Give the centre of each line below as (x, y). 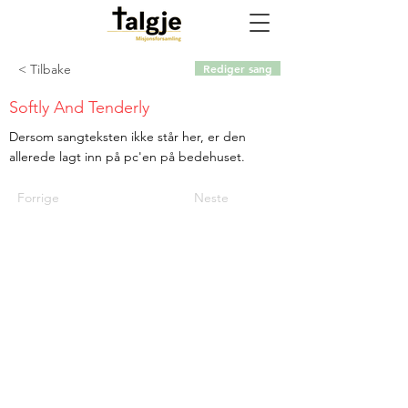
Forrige (38, 198)
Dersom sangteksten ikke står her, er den (127, 137)
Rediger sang (238, 68)
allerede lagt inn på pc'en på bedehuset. (129, 157)
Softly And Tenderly (79, 107)
